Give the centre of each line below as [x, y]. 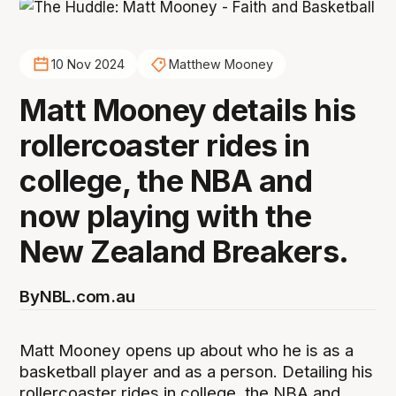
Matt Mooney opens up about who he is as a [187, 350]
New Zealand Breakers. [184, 251]
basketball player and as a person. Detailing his [197, 371]
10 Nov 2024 [88, 65]
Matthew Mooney [221, 65]
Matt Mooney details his [188, 110]
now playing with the [166, 216]
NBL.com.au [87, 296]
